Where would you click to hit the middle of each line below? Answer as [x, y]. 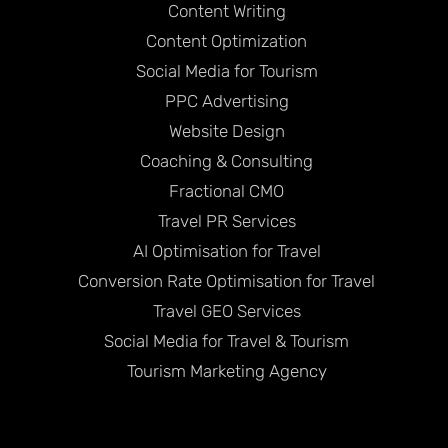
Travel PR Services [226, 220]
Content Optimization [226, 40]
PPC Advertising [226, 100]
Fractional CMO [226, 190]
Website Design [226, 130]
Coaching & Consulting [226, 160]
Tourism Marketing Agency [226, 370]
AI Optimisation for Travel [226, 250]
